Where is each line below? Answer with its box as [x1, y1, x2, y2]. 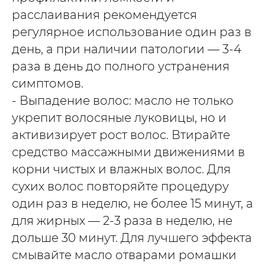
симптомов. [12, 76, 83, 91]
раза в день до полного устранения [12, 59, 230, 73]
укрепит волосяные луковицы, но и [12, 110, 227, 125]
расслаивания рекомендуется [12, 7, 197, 22]
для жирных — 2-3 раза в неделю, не [12, 213, 232, 228]
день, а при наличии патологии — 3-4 [12, 41, 241, 56]
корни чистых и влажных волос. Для [12, 161, 231, 176]
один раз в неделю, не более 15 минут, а [12, 196, 253, 211]
